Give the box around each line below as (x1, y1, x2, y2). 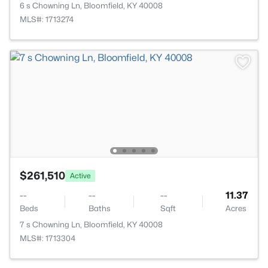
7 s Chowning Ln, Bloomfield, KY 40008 (20, 220, 163, 229)
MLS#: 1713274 (20, 14, 74, 24)
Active (70, 170, 90, 180)
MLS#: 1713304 (20, 233, 75, 243)
